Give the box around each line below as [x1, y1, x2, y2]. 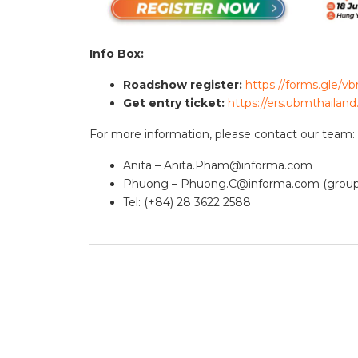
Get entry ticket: [123, 96, 225, 111]
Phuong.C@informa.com [181, 177, 320, 192]
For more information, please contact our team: [89, 127, 355, 142]
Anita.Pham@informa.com [164, 158, 312, 173]
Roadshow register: [123, 78, 242, 93]
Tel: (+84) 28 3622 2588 [123, 195, 251, 210]
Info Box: [89, 46, 144, 62]
